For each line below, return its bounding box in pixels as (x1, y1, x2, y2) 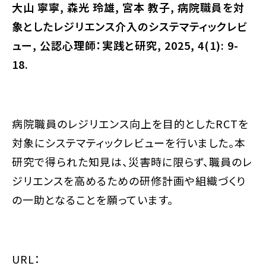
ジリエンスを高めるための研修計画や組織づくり (12, 173, 246, 188)
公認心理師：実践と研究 (40, 37, 157, 53)
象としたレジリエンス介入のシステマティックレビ (12, 18, 248, 34)
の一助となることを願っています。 (12, 192, 173, 207)
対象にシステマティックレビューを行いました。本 (12, 135, 246, 150)
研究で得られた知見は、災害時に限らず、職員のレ (12, 154, 252, 169)
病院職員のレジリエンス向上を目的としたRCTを (12, 116, 249, 131)
